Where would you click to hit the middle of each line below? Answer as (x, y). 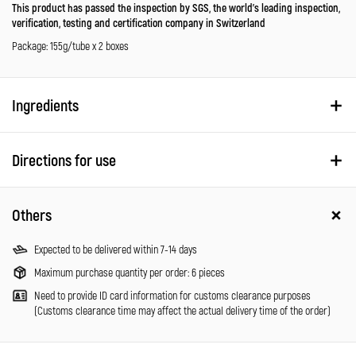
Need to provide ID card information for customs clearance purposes (172, 295)
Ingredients (45, 105)
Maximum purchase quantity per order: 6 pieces (130, 272)
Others (32, 215)
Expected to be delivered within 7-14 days (116, 249)
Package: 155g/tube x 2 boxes (70, 46)
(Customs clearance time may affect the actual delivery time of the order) (182, 310)
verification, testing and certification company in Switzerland (139, 23)
